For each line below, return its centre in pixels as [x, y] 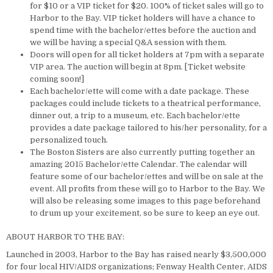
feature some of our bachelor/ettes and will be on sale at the [147, 176]
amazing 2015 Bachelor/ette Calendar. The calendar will [138, 164]
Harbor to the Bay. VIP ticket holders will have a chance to [143, 18]
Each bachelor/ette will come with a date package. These [140, 91]
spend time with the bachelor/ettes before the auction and [143, 30]
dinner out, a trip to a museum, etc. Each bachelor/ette [135, 115]
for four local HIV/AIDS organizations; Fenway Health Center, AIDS [136, 267]
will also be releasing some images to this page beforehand [145, 200]
